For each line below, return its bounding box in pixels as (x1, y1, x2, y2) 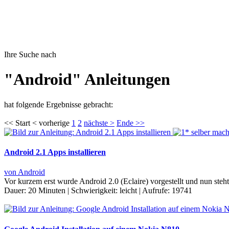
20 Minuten (28, 186, 65, 195)
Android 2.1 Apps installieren (4, 148, 106, 157)
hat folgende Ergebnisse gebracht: (4, 100, 113, 109)
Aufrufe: (142, 186, 172, 195)
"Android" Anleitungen (4, 70, 170, 89)
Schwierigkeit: (71, 186, 120, 195)
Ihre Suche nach (4, 50, 56, 59)
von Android (4, 168, 45, 177)
